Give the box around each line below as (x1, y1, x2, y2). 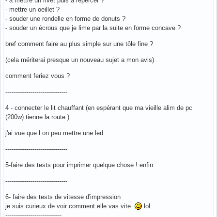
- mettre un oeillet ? (5, 5, 60, 13)
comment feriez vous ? (5, 72, 70, 79)
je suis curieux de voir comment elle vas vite (5, 202, 135, 210)
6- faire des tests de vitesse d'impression (5, 193, 121, 201)
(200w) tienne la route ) (5, 113, 69, 121)
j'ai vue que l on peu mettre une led (5, 129, 103, 137)
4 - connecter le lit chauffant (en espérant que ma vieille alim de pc (5, 104, 192, 111)
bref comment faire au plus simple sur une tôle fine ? (5, 40, 153, 47)
